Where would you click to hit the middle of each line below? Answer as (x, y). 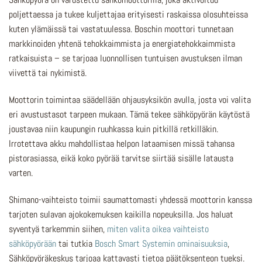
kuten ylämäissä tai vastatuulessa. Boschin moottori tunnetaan (121, 29)
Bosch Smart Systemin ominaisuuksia (161, 243)
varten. (21, 173)
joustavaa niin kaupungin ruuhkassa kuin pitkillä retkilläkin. (113, 129)
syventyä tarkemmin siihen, (58, 229)
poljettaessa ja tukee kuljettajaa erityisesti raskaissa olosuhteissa (128, 15)
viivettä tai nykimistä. (48, 73)
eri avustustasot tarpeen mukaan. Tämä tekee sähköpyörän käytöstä (129, 115)
